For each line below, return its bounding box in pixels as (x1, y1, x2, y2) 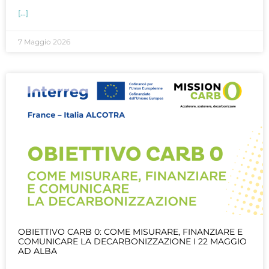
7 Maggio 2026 (18, 37, 70, 47)
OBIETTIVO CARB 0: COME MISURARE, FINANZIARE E (18, 226, 243, 238)
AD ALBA (18, 246, 57, 257)
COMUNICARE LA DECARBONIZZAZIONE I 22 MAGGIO (18, 236, 247, 247)
